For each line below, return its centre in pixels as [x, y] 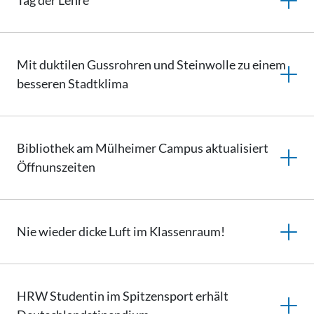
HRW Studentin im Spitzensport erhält [123, 296]
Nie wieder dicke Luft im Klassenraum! [121, 231]
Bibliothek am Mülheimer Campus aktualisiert [143, 148]
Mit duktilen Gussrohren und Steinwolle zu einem [151, 64]
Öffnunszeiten [56, 167]
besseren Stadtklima [73, 83]
